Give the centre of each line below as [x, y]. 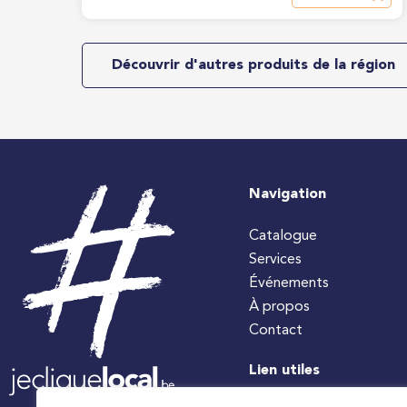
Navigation [288, 194]
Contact [276, 331]
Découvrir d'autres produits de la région [253, 65]
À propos [279, 307]
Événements [289, 283]
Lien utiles [284, 371]
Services [275, 260]
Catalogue [283, 236]
